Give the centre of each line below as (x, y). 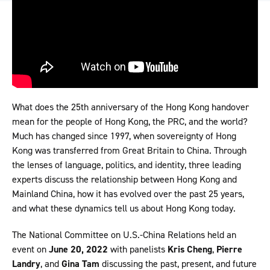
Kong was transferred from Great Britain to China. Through (129, 150)
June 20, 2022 (78, 249)
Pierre (229, 249)
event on (30, 249)
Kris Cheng (190, 249)
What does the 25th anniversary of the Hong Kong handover (130, 107)
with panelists (138, 249)
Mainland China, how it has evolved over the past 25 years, (128, 194)
